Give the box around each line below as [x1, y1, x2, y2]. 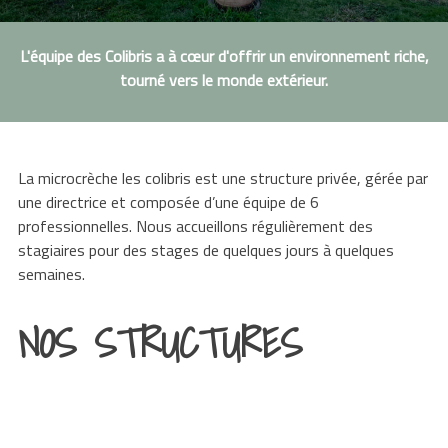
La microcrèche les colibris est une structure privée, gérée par [17, 166, 428, 191]
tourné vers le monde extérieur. [120, 68, 328, 93]
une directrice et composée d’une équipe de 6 [17, 190, 319, 215]
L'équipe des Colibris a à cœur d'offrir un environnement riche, [19, 44, 429, 69]
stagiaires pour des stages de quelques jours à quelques [17, 238, 394, 263]
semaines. [17, 262, 85, 287]
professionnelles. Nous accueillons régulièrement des [17, 214, 373, 239]
